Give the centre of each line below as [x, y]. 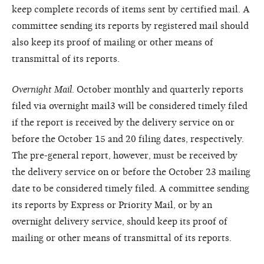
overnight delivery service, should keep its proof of [120, 221]
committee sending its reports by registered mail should [130, 26]
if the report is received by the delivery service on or [123, 122]
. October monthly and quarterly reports [158, 89]
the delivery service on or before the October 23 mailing [131, 172]
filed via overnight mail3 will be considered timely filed [130, 106]
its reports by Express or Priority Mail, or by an [112, 205]
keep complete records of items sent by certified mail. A [131, 9]
